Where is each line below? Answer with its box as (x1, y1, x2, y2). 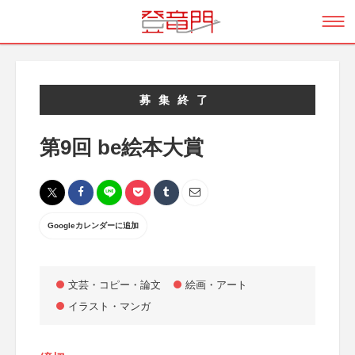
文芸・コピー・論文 (68, 279, 161, 291)
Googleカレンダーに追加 (48, 221, 139, 230)
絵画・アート (185, 279, 247, 291)
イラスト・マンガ (68, 300, 151, 312)
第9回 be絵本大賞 (40, 136, 204, 159)
